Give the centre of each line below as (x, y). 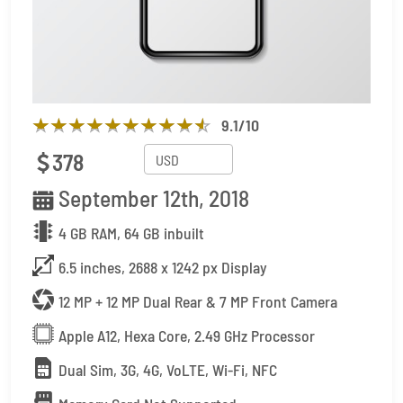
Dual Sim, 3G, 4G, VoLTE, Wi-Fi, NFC (168, 370)
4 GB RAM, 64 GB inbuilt (131, 233)
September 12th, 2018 (154, 197)
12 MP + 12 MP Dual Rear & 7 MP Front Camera (198, 301)
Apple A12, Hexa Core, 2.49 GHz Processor (187, 336)
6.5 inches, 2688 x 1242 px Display (163, 267)
